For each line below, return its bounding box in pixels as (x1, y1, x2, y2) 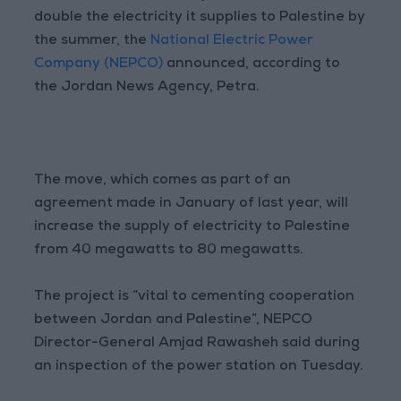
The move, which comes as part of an (34, 174, 292, 189)
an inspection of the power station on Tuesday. (34, 360, 364, 375)
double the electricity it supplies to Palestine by (34, 11, 366, 26)
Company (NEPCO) (34, 57, 164, 73)
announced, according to (163, 57, 341, 73)
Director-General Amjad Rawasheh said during (34, 337, 361, 352)
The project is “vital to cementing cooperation (34, 290, 355, 305)
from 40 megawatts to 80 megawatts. (34, 243, 304, 259)
